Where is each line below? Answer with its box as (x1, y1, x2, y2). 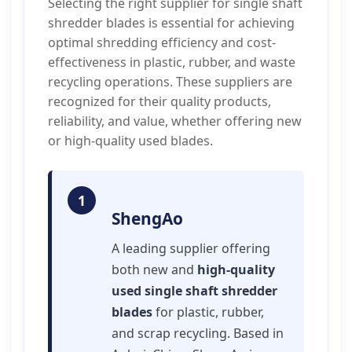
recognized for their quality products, (48, 93, 271, 110)
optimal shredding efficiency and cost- (48, 34, 276, 51)
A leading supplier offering (112, 240, 270, 257)
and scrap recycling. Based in (112, 324, 284, 342)
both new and (112, 261, 197, 278)
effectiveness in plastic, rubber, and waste (48, 53, 295, 71)
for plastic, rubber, (152, 303, 264, 321)
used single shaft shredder (112, 282, 277, 299)
